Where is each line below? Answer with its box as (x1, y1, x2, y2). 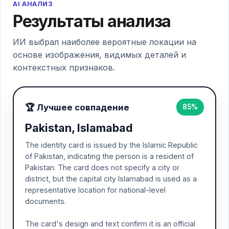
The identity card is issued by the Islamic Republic (25, 141, 198, 149)
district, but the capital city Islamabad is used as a (25, 174, 197, 183)
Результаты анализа (13, 11, 171, 31)
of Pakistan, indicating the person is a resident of (25, 152, 194, 161)
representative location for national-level (25, 186, 166, 194)
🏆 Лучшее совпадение (25, 102, 129, 112)
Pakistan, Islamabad (25, 121, 133, 134)
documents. (25, 197, 66, 205)
